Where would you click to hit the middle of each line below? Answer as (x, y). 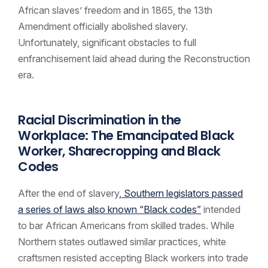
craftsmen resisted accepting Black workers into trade (133, 258)
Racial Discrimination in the (100, 120)
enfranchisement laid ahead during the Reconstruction (134, 59)
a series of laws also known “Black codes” (109, 209)
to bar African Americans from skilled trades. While (126, 225)
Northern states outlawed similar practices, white (122, 241)
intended (221, 209)
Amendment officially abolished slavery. (103, 27)
